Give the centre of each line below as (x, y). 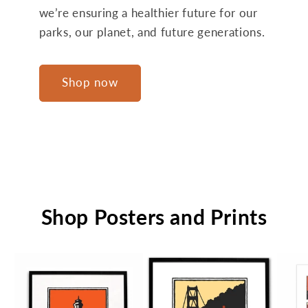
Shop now (90, 83)
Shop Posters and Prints (154, 216)
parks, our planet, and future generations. (153, 32)
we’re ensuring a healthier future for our (148, 13)
